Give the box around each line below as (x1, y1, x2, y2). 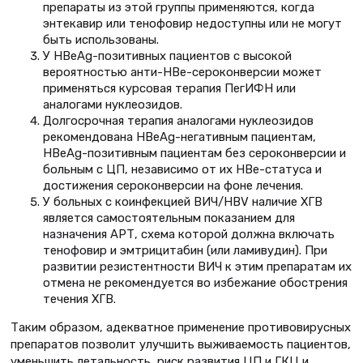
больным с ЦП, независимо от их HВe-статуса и (43, 161, 322, 177)
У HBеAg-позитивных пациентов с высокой (43, 48, 292, 63)
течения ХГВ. (43, 291, 116, 306)
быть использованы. (43, 32, 159, 47)
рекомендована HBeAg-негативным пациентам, (43, 129, 316, 144)
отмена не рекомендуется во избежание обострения (43, 275, 348, 290)
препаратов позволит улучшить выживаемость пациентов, (11, 336, 351, 352)
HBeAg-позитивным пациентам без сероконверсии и (43, 145, 346, 160)
